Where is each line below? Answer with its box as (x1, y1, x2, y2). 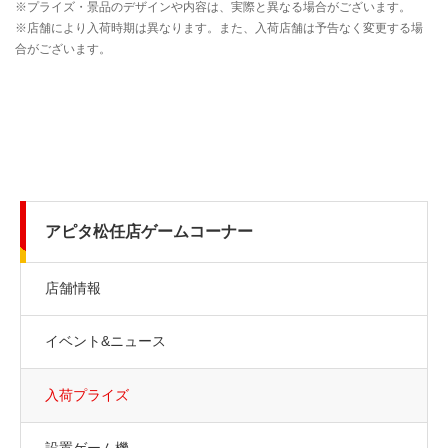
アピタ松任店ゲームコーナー (45, 222, 253, 240)
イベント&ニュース (45, 332, 166, 349)
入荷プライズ (45, 386, 129, 403)
